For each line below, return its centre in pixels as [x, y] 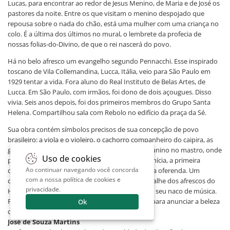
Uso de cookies [72, 159]
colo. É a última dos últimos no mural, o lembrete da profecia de [104, 34]
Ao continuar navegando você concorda [82, 170]
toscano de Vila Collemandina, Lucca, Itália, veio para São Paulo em [109, 71]
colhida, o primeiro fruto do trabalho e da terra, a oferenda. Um [104, 170]
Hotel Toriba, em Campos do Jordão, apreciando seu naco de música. [112, 191]
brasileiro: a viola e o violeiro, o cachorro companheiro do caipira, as [110, 139]
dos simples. [26, 211]
